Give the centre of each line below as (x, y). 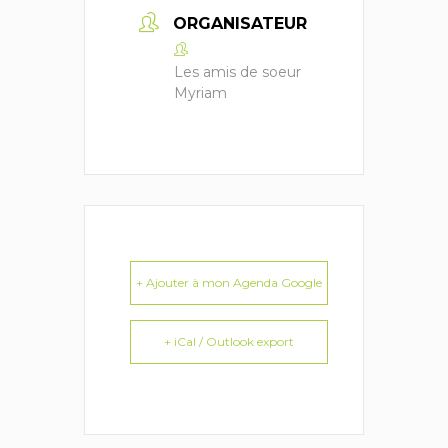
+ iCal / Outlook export (229, 341)
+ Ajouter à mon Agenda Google (229, 282)
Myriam (200, 92)
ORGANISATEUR (240, 23)
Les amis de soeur (237, 71)
